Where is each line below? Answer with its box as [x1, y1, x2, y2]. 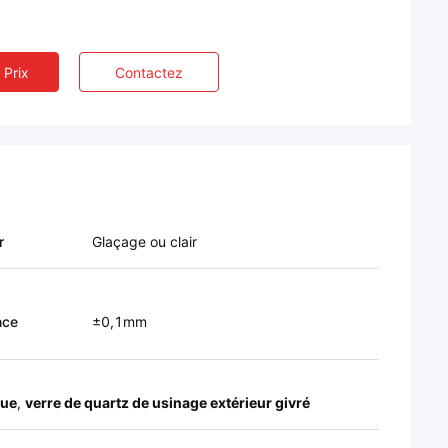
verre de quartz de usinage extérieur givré [25, 394, 310, 411]
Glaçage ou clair [92, 233, 197, 250]
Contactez [115, 64, 183, 81]
